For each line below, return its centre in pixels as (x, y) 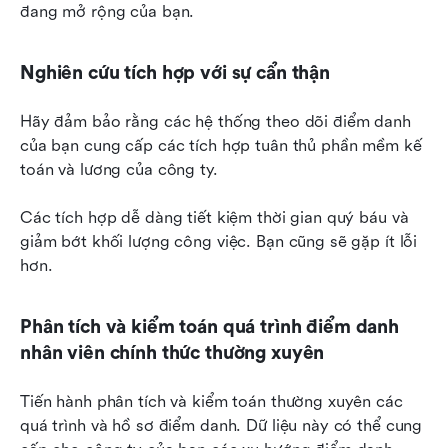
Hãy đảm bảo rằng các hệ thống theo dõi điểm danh (215, 122)
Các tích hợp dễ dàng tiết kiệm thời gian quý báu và (214, 218)
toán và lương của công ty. (119, 170)
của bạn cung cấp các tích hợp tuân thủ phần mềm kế (221, 146)
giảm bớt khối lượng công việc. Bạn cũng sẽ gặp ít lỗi (219, 242)
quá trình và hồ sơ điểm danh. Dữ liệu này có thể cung (221, 426)
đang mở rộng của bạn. (107, 12)
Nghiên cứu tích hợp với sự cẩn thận (175, 73)
